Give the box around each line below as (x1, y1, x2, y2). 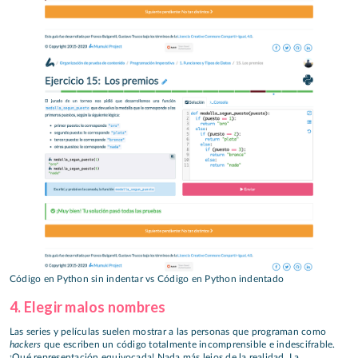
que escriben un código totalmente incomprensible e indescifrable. (41, 340, 336, 350)
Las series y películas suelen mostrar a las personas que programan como (10, 327, 327, 337)
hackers (10, 338, 42, 351)
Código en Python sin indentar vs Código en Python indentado (10, 273, 284, 284)
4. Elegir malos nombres (10, 297, 166, 316)
